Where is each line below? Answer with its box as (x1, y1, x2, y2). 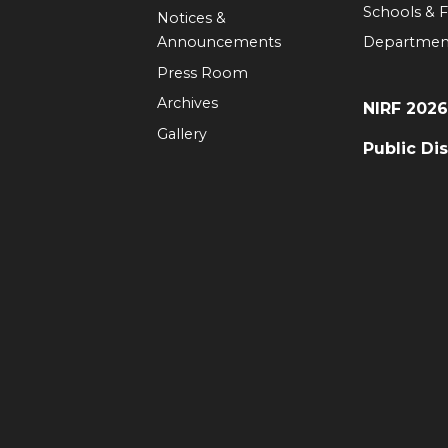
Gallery (156, 124, 207, 143)
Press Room (156, 63, 248, 82)
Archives (156, 94, 218, 113)
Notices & (156, 9, 226, 28)
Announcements (156, 33, 281, 52)
